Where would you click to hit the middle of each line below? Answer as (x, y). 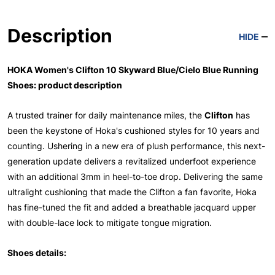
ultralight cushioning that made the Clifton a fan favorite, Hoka (132, 192)
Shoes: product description (65, 85)
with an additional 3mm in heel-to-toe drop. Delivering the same (135, 176)
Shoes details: (37, 252)
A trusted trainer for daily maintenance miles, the (106, 115)
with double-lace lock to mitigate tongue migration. (110, 222)
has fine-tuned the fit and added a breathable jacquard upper (132, 207)
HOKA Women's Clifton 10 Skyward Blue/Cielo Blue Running (133, 69)
